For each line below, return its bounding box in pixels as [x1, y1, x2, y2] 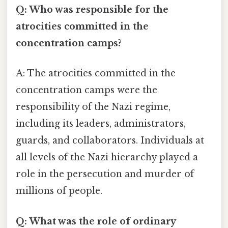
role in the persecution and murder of [16, 168, 194, 180]
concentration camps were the [16, 84, 157, 96]
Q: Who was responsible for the [16, 4, 168, 16]
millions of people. [16, 185, 102, 197]
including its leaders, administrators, [16, 118, 186, 130]
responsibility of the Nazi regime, [16, 101, 170, 113]
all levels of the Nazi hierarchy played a [16, 152, 198, 163]
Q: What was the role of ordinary [16, 215, 176, 227]
